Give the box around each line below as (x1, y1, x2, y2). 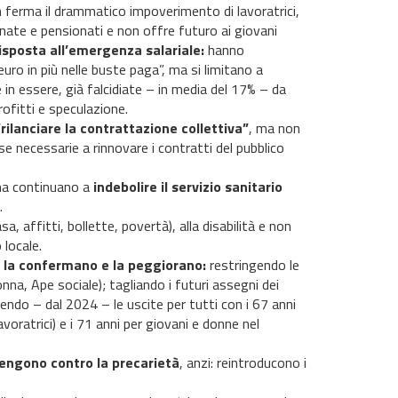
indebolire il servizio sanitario (92, 176, 283, 198)
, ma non (248, 117, 300, 139)
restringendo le (205, 254, 299, 276)
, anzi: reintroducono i (179, 352, 306, 374)
